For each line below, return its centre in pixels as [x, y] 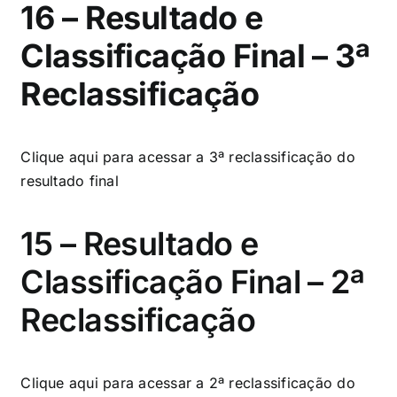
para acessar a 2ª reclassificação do [226, 382]
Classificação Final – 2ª [193, 281]
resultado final [70, 180]
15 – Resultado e [140, 243]
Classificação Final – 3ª [195, 55]
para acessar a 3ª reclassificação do [229, 156]
